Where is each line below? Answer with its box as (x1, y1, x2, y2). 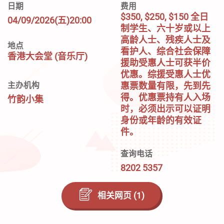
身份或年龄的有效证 (120, 113, 201, 126)
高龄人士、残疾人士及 (120, 33, 210, 45)
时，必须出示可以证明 (120, 102, 210, 114)
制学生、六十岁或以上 (120, 21, 210, 34)
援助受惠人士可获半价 (120, 56, 210, 68)
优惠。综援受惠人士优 (120, 67, 210, 80)
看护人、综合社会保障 (120, 44, 210, 57)
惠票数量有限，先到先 (120, 79, 210, 91)
